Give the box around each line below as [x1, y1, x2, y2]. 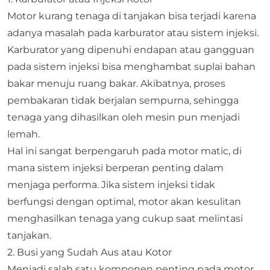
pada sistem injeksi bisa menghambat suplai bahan [7, 60, 256, 72]
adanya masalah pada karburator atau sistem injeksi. [7, 27, 259, 39]
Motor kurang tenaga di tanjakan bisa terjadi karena [7, 10, 256, 22]
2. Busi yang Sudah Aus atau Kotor [7, 246, 172, 258]
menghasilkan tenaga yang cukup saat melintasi [7, 212, 243, 224]
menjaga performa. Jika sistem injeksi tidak [7, 178, 215, 190]
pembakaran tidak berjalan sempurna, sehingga [7, 94, 239, 106]
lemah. [7, 128, 42, 140]
